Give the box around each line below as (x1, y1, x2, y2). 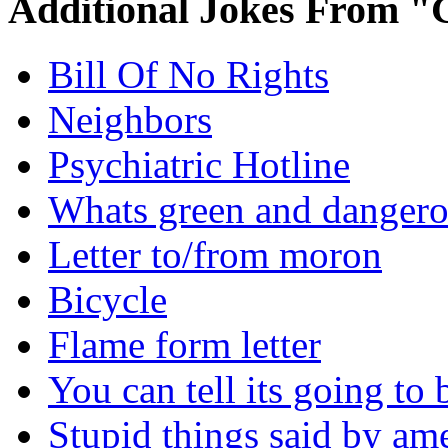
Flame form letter (48, 322, 321, 366)
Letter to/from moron (48, 232, 382, 276)
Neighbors (48, 97, 212, 141)
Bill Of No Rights (48, 52, 329, 96)
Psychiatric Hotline (48, 142, 350, 186)
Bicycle (48, 277, 167, 321)
